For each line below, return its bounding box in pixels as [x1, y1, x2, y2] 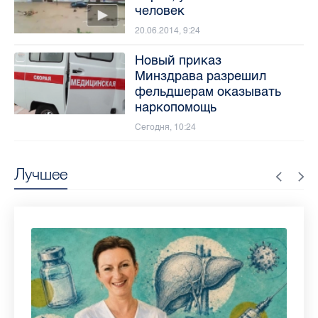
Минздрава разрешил [134, 67, 266, 84]
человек [134, 2, 185, 18]
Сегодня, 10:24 [134, 121, 196, 132]
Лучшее [14, 163, 67, 184]
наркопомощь [134, 99, 216, 115]
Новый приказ [134, 52, 221, 68]
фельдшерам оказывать [134, 83, 281, 99]
